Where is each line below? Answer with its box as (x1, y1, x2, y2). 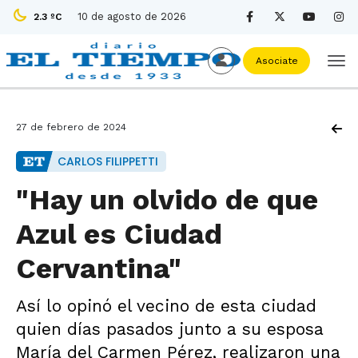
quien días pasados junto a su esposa (16, 319, 324, 339)
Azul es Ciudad (16, 217, 222, 251)
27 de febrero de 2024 (16, 121, 126, 133)
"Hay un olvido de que (16, 183, 318, 217)
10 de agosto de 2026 (78, 10, 186, 22)
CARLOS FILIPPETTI (58, 153, 158, 169)
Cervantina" (16, 252, 181, 285)
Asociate (252, 55, 301, 66)
